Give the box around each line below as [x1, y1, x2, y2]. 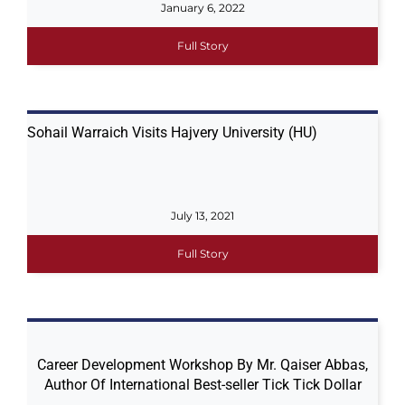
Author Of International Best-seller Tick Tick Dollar [43, 376, 362, 393]
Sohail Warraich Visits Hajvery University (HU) [26, 124, 317, 141]
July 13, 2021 [171, 209, 234, 222]
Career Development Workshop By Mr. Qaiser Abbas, [37, 356, 368, 373]
